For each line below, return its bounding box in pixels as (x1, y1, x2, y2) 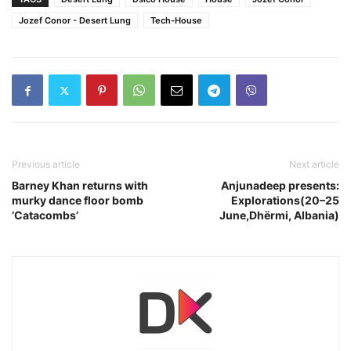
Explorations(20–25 (231, 194, 339, 207)
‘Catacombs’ (12, 208, 78, 222)
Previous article (12, 158, 80, 170)
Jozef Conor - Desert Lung (19, 15, 131, 26)
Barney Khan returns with (12, 179, 148, 192)
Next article (289, 158, 339, 170)
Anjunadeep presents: (221, 179, 339, 192)
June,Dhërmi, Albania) (219, 208, 339, 222)
